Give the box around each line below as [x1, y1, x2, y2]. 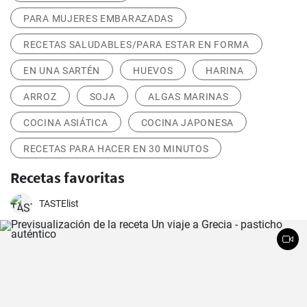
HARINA [206, 65, 244, 77]
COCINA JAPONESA [140, 117, 234, 129]
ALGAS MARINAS [148, 91, 229, 103]
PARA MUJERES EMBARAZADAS [23, 13, 173, 25]
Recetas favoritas [10, 168, 125, 188]
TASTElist [39, 198, 79, 210]
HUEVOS [133, 65, 173, 77]
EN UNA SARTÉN [23, 65, 101, 77]
